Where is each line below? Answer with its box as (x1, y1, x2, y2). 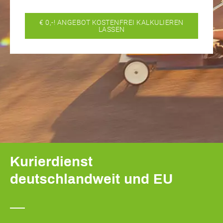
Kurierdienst (10, 154, 93, 169)
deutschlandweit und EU (10, 171, 173, 187)
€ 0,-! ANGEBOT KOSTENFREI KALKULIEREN (39, 18, 184, 26)
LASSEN (98, 25, 125, 33)
